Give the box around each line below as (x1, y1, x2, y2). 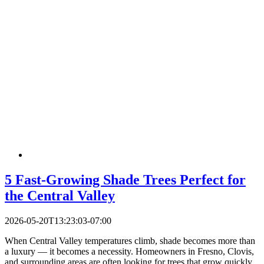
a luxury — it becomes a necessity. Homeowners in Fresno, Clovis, (5, 246, 254, 256)
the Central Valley (5, 187, 115, 203)
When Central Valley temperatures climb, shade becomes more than (5, 235, 255, 246)
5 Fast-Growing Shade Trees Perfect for (5, 171, 246, 187)
